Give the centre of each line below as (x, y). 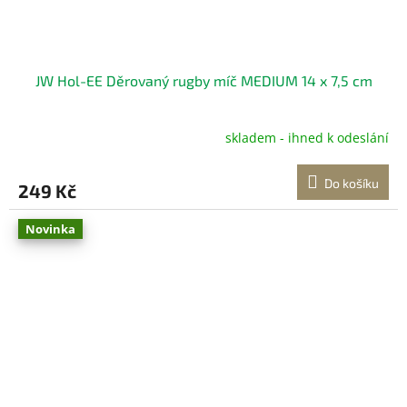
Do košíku (352, 183)
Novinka (50, 228)
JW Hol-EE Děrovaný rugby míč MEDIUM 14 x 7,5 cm (203, 80)
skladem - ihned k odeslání (307, 138)
